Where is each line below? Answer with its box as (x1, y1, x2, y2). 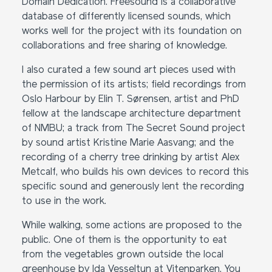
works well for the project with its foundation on (22, 27, 242, 36)
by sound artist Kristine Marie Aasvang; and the (22, 138, 234, 148)
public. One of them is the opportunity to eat (22, 236, 227, 245)
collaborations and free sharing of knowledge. (22, 41, 227, 51)
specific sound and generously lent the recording (22, 182, 244, 192)
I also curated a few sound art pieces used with (22, 66, 236, 75)
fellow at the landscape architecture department (22, 109, 241, 119)
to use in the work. (22, 197, 106, 206)
